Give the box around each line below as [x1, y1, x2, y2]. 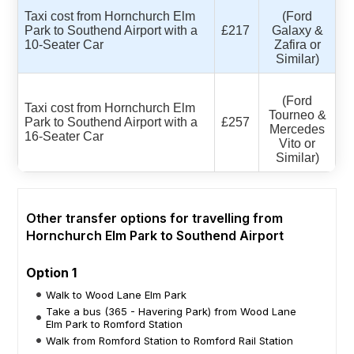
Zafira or [273, 37, 321, 51]
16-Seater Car [24, 129, 104, 143]
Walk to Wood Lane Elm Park [46, 288, 187, 301]
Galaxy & [271, 23, 323, 37]
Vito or [279, 136, 316, 150]
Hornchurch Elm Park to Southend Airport [26, 227, 284, 243]
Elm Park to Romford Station [46, 317, 183, 330]
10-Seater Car [24, 37, 104, 51]
